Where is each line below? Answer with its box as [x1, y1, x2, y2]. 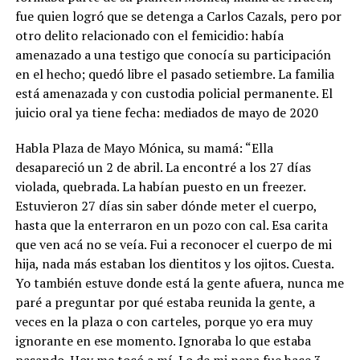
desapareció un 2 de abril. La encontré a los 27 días [14, 157, 311, 176]
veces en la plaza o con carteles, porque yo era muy [14, 312, 313, 330]
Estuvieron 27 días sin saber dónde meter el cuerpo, [14, 196, 317, 215]
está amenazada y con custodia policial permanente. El [14, 84, 333, 102]
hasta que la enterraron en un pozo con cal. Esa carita [14, 215, 328, 234]
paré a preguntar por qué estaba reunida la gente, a [14, 292, 315, 311]
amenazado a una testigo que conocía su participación [14, 45, 331, 63]
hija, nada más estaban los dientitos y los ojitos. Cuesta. [14, 254, 333, 272]
